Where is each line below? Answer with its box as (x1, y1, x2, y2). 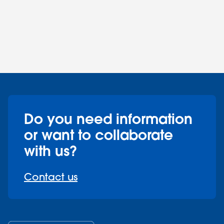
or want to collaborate (24, 125, 173, 144)
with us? (24, 141, 77, 160)
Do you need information (24, 109, 192, 128)
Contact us (24, 170, 77, 183)
